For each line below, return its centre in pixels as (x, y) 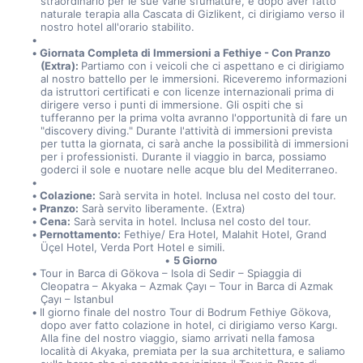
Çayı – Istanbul (77, 299)
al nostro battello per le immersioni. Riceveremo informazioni (193, 79)
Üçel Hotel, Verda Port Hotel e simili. (132, 247)
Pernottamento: (81, 234)
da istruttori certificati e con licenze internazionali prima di (187, 92)
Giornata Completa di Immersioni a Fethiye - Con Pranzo (186, 53)
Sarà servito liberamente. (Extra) (162, 208)
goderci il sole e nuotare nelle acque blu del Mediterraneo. (189, 169)
